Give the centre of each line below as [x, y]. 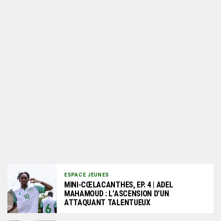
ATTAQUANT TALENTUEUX [107, 202]
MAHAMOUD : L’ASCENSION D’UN [117, 193]
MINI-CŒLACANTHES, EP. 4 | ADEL [119, 184]
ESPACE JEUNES [87, 175]
